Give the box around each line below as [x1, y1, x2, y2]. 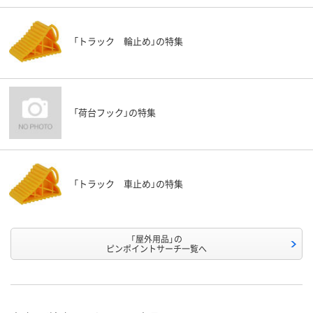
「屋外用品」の [131, 233, 182, 245]
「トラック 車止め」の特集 [73, 177, 183, 191]
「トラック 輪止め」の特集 [73, 34, 183, 48]
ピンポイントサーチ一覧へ [106, 242, 207, 255]
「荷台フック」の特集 [73, 105, 156, 119]
